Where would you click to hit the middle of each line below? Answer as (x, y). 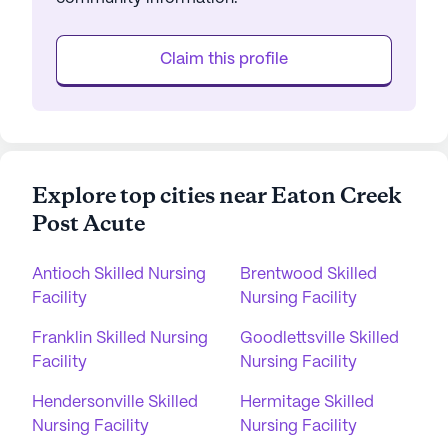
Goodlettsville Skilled (319, 339)
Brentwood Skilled (308, 275)
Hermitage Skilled (307, 403)
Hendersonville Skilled (115, 403)
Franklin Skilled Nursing (120, 339)
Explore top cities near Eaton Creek (217, 197)
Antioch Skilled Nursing (119, 275)
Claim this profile (224, 60)
